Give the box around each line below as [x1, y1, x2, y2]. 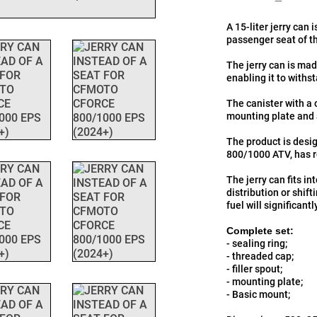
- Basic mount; [226, 289, 293, 300]
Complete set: [226, 225, 297, 236]
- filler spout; [226, 263, 285, 275]
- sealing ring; [226, 238, 290, 249]
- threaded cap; [226, 250, 296, 262]
